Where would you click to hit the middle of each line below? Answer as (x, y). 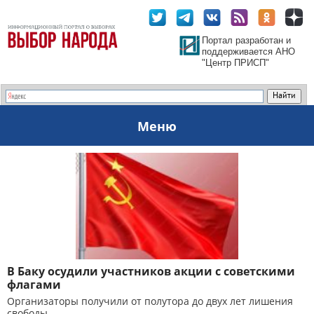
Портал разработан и (246, 40)
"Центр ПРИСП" (235, 63)
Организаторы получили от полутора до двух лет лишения (150, 301)
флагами (34, 285)
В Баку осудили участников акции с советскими (151, 271)
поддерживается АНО (248, 52)
